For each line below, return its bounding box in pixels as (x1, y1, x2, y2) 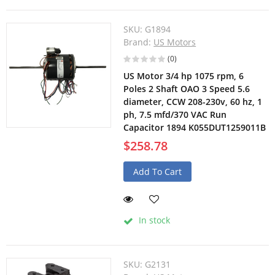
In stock (136, 214, 171, 227)
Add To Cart (133, 166, 182, 178)
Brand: (123, 36, 154, 48)
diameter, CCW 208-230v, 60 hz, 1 (123, 96, 263, 108)
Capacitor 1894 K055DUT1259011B (123, 122, 266, 134)
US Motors (153, 36, 196, 48)
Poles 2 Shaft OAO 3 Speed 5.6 (123, 83, 250, 95)
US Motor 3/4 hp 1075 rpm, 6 (123, 70, 244, 82)
